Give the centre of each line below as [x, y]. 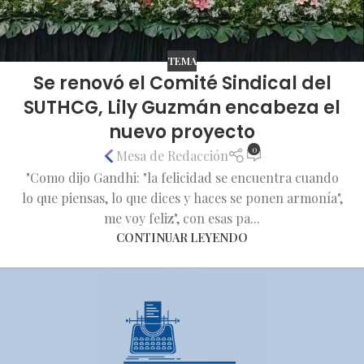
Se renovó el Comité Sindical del [182, 83]
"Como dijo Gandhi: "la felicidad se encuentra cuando [182, 177]
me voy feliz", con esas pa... [182, 218]
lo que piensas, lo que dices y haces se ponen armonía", [182, 197]
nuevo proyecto [182, 132]
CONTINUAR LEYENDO [182, 237]
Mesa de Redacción [172, 156]
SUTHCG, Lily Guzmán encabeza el [182, 107]
